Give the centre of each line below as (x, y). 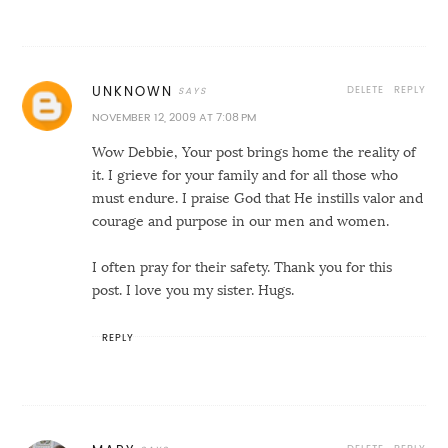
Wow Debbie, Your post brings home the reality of (254, 152)
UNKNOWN (133, 92)
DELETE (365, 90)
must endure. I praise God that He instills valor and (258, 198)
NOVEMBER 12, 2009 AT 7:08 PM (174, 118)
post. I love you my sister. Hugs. (193, 290)
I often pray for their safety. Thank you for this (242, 267)
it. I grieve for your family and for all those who (245, 175)
